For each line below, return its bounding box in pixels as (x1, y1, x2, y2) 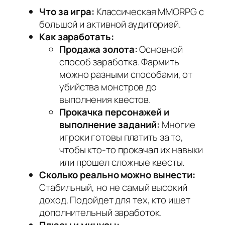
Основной (137, 43, 183, 56)
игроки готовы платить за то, (59, 131, 184, 144)
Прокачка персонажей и (59, 105, 169, 119)
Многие (160, 118, 195, 132)
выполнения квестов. (59, 93, 151, 106)
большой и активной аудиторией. (39, 18, 181, 31)
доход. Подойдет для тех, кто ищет (39, 193, 190, 207)
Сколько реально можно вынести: (39, 168, 195, 182)
